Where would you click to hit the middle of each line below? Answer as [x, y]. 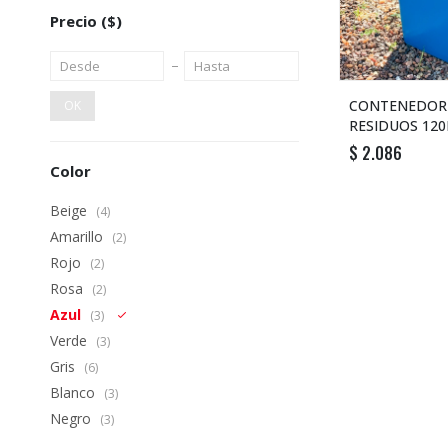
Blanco [74, 392]
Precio [75, 21]
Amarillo [78, 236]
